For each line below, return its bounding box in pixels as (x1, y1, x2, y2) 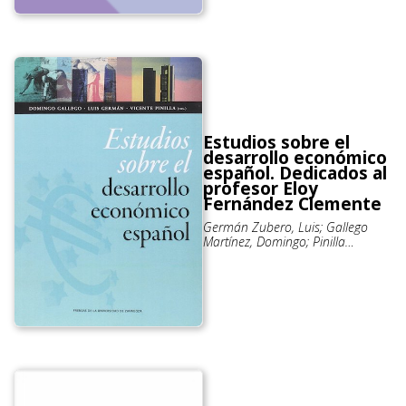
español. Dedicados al (203, 161, 387, 186)
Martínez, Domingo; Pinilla (203, 233, 345, 251)
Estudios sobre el (203, 130, 350, 155)
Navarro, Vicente (203, 247, 294, 266)
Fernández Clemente (203, 192, 382, 217)
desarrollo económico (203, 146, 387, 170)
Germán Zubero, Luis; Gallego (203, 218, 368, 237)
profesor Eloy (203, 177, 318, 201)
